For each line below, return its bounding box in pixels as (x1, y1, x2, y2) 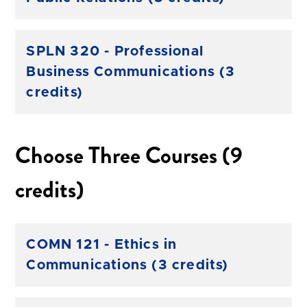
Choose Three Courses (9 (15, 138, 243, 172)
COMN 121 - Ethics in (26, 237, 177, 251)
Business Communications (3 (26, 64, 236, 79)
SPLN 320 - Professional (26, 44, 204, 58)
